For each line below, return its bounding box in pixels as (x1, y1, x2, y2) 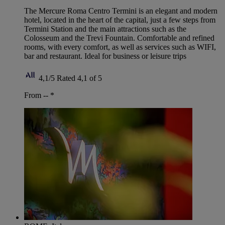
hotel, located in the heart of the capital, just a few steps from (24, 16, 215, 25)
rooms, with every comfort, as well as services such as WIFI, (24, 43, 216, 52)
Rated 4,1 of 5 (57, 74, 102, 83)
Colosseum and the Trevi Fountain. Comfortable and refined (24, 34, 214, 43)
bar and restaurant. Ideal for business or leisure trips (24, 52, 186, 61)
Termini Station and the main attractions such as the (24, 25, 186, 34)
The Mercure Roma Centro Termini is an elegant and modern (24, 7, 217, 16)
